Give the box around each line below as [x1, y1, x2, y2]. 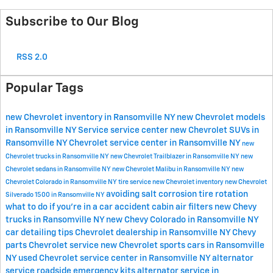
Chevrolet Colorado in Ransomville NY [5, 179, 118, 185]
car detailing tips [5, 229, 75, 237]
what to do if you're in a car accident [5, 203, 152, 211]
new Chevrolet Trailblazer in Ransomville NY [110, 154, 241, 160]
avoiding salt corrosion [106, 190, 199, 199]
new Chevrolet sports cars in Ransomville [101, 241, 264, 250]
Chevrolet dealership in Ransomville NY [75, 229, 232, 237]
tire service [118, 179, 152, 185]
